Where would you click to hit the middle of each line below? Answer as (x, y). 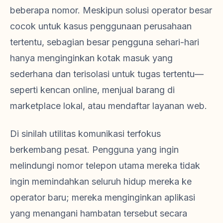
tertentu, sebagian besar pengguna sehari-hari (105, 42)
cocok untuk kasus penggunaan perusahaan (101, 26)
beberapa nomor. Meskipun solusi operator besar (111, 10)
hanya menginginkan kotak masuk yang (91, 58)
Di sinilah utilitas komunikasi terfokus (85, 134)
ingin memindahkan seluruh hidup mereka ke (101, 182)
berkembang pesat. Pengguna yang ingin (94, 150)
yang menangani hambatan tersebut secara (99, 214)
